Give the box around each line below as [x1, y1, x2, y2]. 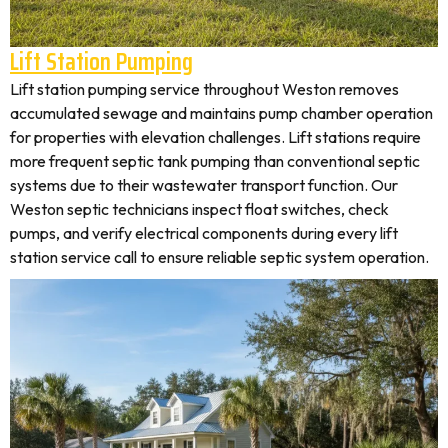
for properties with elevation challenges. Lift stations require [10, 127, 421, 147]
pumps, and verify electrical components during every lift [10, 223, 398, 243]
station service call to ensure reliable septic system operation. [10, 247, 429, 267]
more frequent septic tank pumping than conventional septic [10, 151, 420, 171]
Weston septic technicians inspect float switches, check [10, 199, 389, 219]
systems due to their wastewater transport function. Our [10, 175, 398, 195]
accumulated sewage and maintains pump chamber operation [10, 103, 433, 123]
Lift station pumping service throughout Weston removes [10, 79, 399, 99]
